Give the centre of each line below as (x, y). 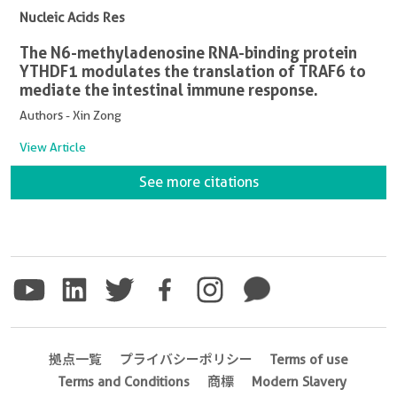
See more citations (198, 182)
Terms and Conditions (124, 381)
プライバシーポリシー (186, 359)
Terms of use (309, 359)
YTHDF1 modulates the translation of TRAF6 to (193, 70)
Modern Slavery (299, 381)
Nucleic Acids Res (72, 17)
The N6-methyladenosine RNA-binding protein (188, 52)
